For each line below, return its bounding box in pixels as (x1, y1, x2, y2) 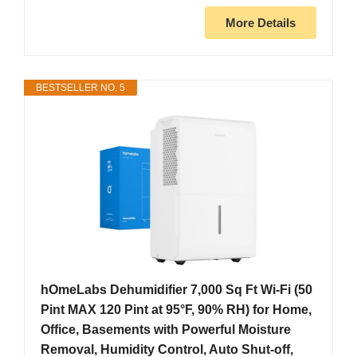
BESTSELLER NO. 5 (36, 82, 125, 94)
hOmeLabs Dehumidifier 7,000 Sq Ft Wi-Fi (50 (41, 283, 312, 297)
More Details (226, 16, 296, 30)
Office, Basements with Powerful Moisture (41, 323, 291, 337)
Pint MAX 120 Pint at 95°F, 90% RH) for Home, (41, 303, 312, 317)
